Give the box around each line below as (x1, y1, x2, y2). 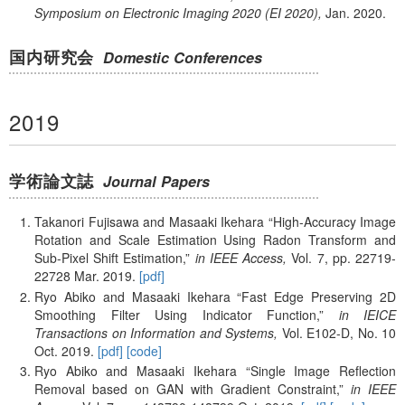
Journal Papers (103, 171, 211, 193)
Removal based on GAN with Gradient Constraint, (34, 380, 339, 399)
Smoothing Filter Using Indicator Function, (34, 305, 319, 324)
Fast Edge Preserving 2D (241, 287, 396, 306)
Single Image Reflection (250, 362, 397, 381)
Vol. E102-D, (281, 323, 353, 342)
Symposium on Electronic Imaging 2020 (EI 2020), (34, 4, 322, 23)
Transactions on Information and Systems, (34, 323, 278, 342)
